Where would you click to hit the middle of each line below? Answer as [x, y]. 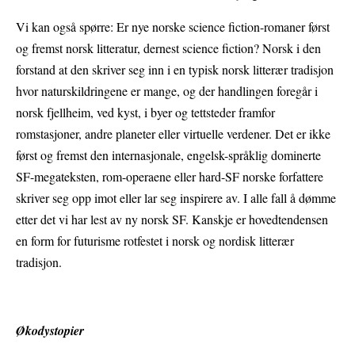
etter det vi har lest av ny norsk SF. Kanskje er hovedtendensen [172, 219]
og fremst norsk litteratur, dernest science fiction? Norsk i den [168, 48]
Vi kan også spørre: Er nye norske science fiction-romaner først [173, 27]
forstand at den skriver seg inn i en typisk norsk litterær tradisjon [175, 70]
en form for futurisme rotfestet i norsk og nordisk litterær [155, 241]
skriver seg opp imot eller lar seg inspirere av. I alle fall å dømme [176, 198]
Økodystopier [50, 331]
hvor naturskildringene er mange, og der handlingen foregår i [167, 91]
